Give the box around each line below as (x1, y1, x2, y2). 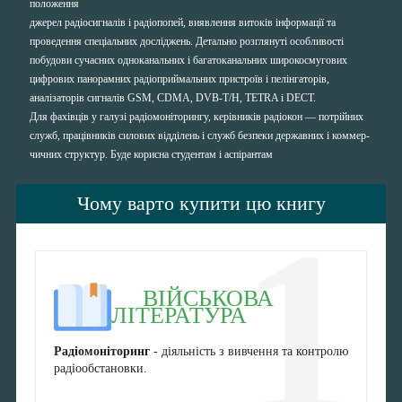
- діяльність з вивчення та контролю (149, 344, 348, 358)
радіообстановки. (53, 361, 147, 375)
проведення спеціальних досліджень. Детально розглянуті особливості (30, 34, 344, 48)
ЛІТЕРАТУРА (110, 301, 247, 328)
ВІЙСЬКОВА (142, 284, 274, 311)
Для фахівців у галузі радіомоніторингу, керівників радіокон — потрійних (30, 109, 363, 123)
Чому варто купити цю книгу (76, 191, 326, 214)
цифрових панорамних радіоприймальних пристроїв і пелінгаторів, (30, 72, 329, 85)
